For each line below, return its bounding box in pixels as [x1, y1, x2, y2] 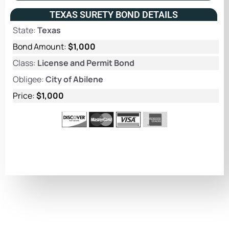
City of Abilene [45, 73, 103, 85]
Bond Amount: [13, 40, 68, 52]
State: [13, 24, 37, 36]
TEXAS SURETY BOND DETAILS [50, 9, 178, 20]
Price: [13, 89, 36, 101]
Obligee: [13, 73, 45, 85]
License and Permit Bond [37, 57, 134, 68]
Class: [13, 57, 37, 68]
